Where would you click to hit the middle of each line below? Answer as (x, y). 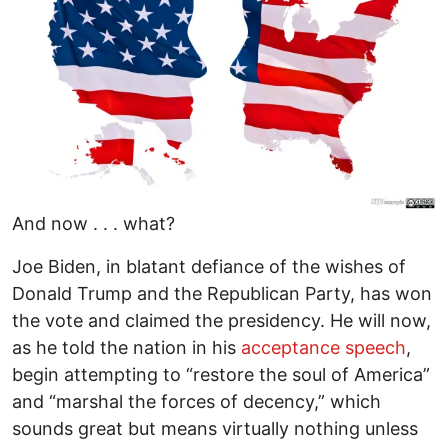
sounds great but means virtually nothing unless (215, 429)
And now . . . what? (93, 224)
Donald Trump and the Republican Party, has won (222, 294)
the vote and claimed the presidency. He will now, (221, 321)
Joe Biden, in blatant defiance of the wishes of (209, 267)
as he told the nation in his (126, 348)
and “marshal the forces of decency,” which (196, 402)
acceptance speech (323, 348)
